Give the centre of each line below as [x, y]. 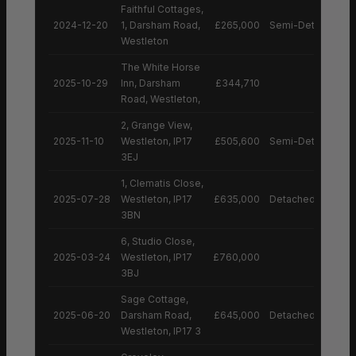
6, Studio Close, [158, 241]
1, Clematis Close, [162, 183]
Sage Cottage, [155, 299]
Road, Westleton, [161, 99]
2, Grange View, [157, 125]
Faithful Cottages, [162, 9]
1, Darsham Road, [161, 25]
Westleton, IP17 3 [161, 331]
